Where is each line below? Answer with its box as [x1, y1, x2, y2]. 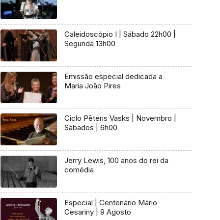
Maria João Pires [64, 81, 121, 90]
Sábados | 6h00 [64, 123, 117, 133]
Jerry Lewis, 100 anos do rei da [64, 156, 168, 165]
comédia [64, 165, 94, 175]
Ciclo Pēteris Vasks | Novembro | [64, 113, 132, 123]
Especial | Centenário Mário [64, 197, 157, 207]
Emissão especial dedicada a [64, 71, 163, 81]
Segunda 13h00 [64, 39, 115, 49]
